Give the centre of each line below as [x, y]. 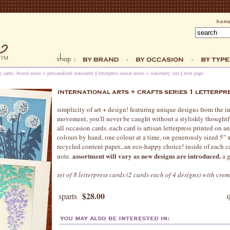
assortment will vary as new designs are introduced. [147, 156]
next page [194, 73]
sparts [68, 196]
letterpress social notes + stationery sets [139, 73]
